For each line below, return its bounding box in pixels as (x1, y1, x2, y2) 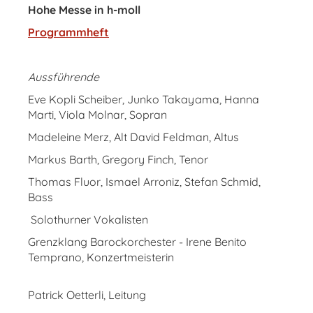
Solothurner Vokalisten (28, 212, 148, 226)
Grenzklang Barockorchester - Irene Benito (28, 235, 247, 249)
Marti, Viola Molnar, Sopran (28, 108, 167, 122)
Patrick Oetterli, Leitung (28, 288, 146, 302)
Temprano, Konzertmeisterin (28, 250, 174, 264)
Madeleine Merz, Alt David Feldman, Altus (28, 130, 239, 144)
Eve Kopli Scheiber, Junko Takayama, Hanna (28, 92, 259, 106)
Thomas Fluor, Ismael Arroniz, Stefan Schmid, (28, 175, 261, 189)
